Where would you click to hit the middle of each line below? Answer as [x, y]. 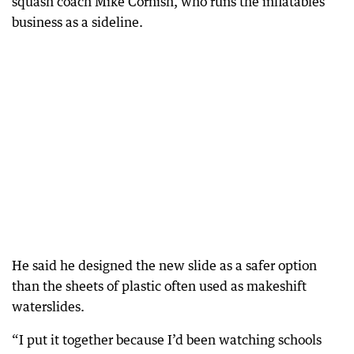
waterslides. [48, 307]
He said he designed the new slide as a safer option [164, 265]
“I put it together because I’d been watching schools [167, 340]
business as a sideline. [77, 22]
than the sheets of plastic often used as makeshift [159, 286]
